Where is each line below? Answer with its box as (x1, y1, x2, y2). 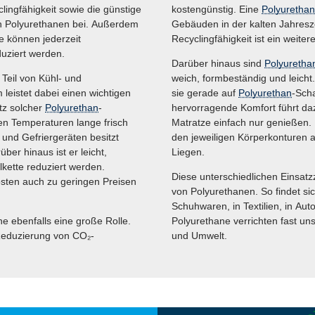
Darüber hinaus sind (172, 58, 264, 70)
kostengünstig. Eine (172, 4, 262, 15)
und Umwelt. (172, 230, 227, 242)
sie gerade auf (172, 87, 238, 99)
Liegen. (172, 146, 205, 158)
